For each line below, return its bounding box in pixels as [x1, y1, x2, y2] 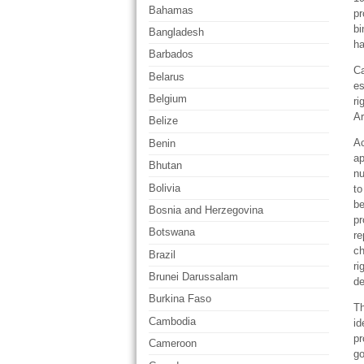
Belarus [149, 70, 184, 83]
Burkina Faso [149, 292, 211, 305]
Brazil [149, 248, 175, 261]
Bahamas [149, 3, 193, 16]
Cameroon [149, 337, 197, 350]
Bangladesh [149, 25, 204, 38]
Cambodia [149, 314, 196, 327]
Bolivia [149, 181, 180, 194]
